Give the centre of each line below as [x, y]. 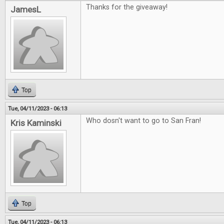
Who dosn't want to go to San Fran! [143, 121]
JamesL [26, 10]
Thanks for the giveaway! [127, 7]
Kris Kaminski [36, 123]
